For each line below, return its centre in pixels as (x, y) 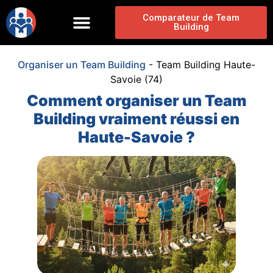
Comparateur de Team (191, 18)
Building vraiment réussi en (136, 119)
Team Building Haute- (206, 65)
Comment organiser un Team (136, 101)
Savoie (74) (136, 79)
